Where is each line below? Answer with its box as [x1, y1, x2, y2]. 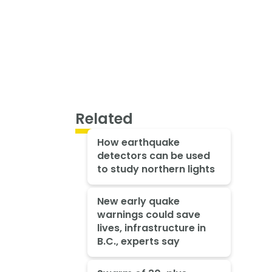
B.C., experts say [97, 234, 180, 249]
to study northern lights [97, 162, 215, 177]
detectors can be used [97, 149, 210, 163]
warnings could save [97, 208, 200, 222]
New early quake [97, 194, 180, 209]
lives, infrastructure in [97, 221, 206, 236]
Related [75, 108, 133, 129]
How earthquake [97, 135, 180, 150]
